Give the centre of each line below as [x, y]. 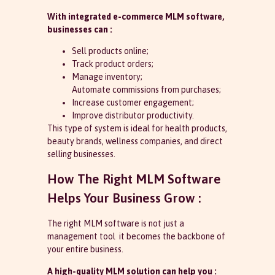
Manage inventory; [107, 76]
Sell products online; [110, 51]
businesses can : [79, 29]
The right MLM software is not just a [115, 224]
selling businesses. [81, 154]
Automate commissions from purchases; [146, 89]
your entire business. [85, 250]
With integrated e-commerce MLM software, [136, 16]
